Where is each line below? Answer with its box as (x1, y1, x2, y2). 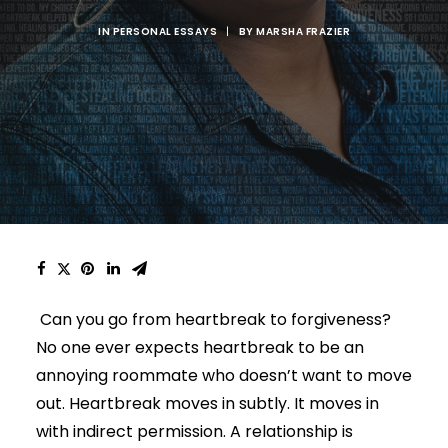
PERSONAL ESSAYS (112, 24, 217, 39)
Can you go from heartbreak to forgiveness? (36, 308, 391, 331)
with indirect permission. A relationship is (36, 420, 353, 443)
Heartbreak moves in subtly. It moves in (69, 392, 379, 415)
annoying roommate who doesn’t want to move (36, 364, 412, 387)
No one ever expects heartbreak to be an (36, 336, 364, 359)
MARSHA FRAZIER (256, 24, 350, 39)
